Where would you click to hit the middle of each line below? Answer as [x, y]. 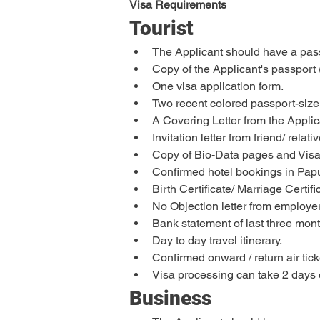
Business [170, 298]
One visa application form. [218, 86]
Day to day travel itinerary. [217, 240]
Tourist [161, 28]
